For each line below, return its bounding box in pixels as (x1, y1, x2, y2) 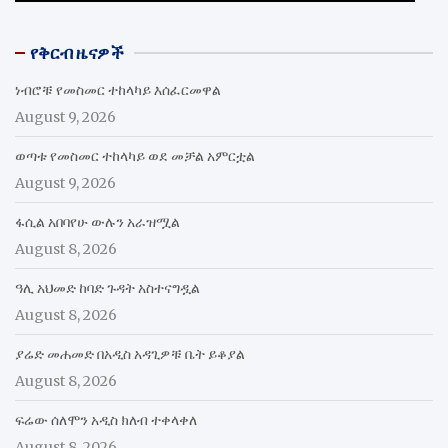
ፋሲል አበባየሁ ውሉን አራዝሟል (15, 212, 180, 231)
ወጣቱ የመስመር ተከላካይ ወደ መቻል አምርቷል (15, 146, 255, 165)
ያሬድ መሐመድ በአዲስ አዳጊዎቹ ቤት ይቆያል (15, 344, 245, 363)
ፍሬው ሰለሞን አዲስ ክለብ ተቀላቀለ (15, 410, 197, 429)
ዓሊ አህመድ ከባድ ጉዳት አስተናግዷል (15, 278, 200, 297)
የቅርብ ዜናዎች (30, 41, 124, 64)
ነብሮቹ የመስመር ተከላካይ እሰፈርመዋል (15, 80, 221, 99)
